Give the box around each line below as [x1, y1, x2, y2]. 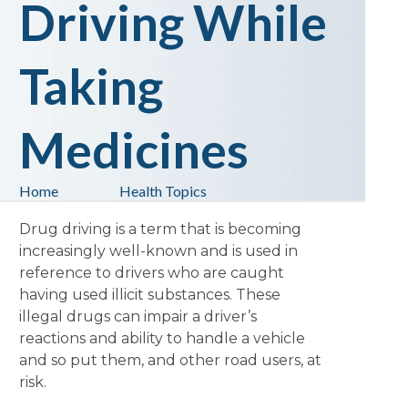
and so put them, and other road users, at [18, 352, 321, 369]
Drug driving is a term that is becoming [18, 220, 301, 238]
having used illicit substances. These [18, 286, 280, 303]
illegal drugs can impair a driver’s [18, 308, 257, 325]
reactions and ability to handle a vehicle [18, 330, 305, 347]
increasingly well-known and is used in [18, 242, 298, 260]
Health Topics [118, 182, 207, 199]
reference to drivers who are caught [18, 264, 284, 281]
